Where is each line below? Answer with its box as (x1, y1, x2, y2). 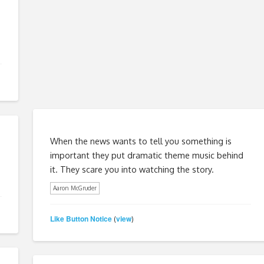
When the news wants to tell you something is (49, 135, 232, 146)
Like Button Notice (49, 213, 112, 225)
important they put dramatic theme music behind (49, 149, 243, 160)
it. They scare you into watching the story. (49, 163, 214, 174)
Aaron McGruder (52, 184, 97, 192)
